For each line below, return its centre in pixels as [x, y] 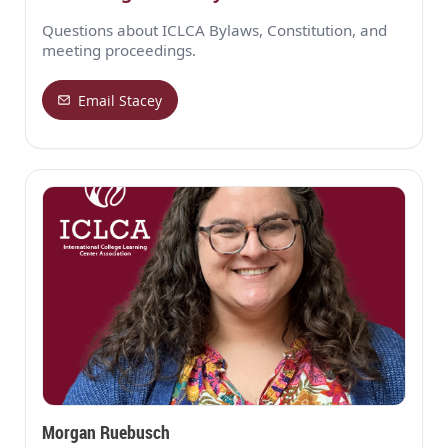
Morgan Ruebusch [106, 432]
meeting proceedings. [119, 50]
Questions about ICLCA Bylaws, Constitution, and [214, 30]
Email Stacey [120, 100]
